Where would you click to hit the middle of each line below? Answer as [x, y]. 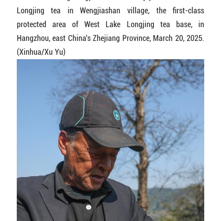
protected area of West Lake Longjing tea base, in [110, 24]
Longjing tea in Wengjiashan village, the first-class [110, 10]
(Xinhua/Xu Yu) [41, 52]
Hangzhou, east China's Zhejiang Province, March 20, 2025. [110, 38]
